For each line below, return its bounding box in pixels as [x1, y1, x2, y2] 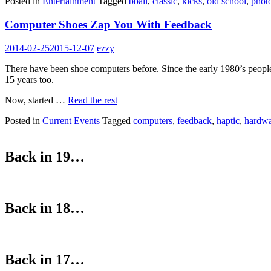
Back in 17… [5, 252, 85, 268]
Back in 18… [5, 200, 85, 217]
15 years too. [5, 74, 54, 85]
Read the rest [68, 94, 117, 105]
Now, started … [5, 94, 68, 105]
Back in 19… [5, 149, 85, 165]
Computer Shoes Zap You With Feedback [5, 18, 212, 31]
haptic [217, 115, 240, 126]
